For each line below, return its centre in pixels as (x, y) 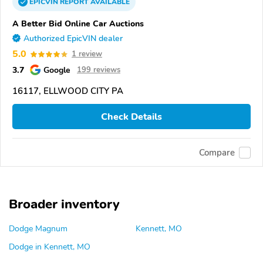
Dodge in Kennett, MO (50, 247)
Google (57, 70)
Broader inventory (64, 205)
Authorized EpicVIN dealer (73, 39)
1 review (87, 54)
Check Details (131, 117)
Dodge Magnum (38, 229)
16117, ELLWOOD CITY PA (68, 91)
